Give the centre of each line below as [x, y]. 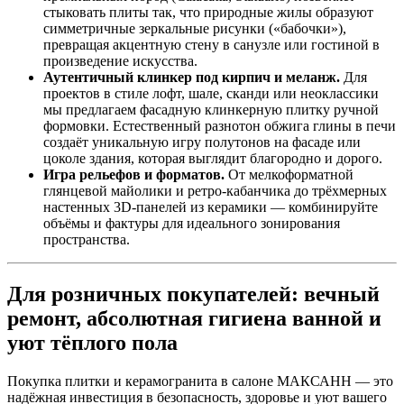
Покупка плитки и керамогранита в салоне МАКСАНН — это [200, 381]
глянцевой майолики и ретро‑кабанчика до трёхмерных [215, 191]
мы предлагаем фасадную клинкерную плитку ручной [211, 110]
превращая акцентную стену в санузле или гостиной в [211, 45]
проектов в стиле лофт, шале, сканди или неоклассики [211, 94]
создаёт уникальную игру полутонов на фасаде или [202, 142]
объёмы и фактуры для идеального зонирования [192, 224]
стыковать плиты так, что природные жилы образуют [208, 13]
